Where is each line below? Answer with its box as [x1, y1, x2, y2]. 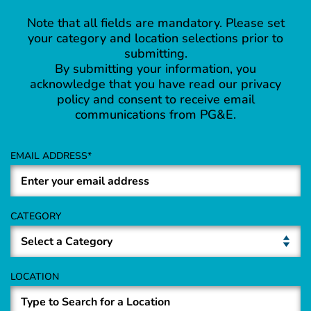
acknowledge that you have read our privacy [30, 76, 281, 93]
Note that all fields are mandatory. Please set [26, 15, 285, 32]
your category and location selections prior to [28, 30, 283, 47]
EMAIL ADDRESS [10, 149, 87, 163]
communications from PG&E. [75, 106, 236, 124]
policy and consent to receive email [56, 91, 255, 108]
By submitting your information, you [55, 60, 256, 78]
